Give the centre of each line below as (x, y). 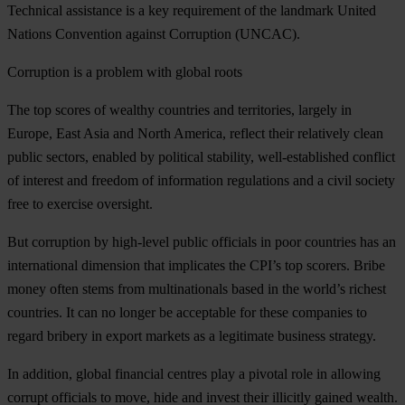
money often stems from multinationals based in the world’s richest (197, 288)
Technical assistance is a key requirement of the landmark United (192, 10)
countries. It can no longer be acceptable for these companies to (187, 312)
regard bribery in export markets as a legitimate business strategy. (192, 335)
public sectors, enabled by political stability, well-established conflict (201, 156)
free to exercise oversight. (80, 203)
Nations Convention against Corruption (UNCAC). (154, 33)
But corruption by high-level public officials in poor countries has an (202, 241)
